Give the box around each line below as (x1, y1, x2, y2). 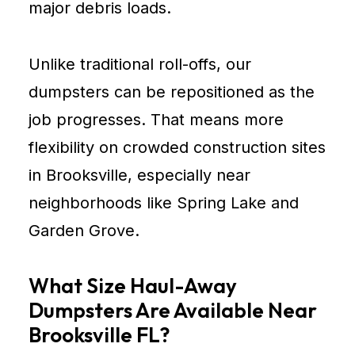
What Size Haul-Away (29, 273, 237, 299)
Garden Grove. (29, 221, 139, 240)
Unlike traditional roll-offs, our (29, 55, 251, 74)
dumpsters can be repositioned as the (29, 82, 315, 101)
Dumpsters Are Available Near (29, 297, 317, 323)
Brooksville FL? (29, 322, 170, 348)
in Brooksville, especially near (29, 166, 250, 185)
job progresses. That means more (29, 110, 284, 129)
